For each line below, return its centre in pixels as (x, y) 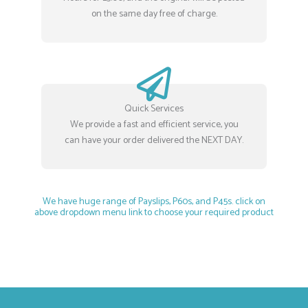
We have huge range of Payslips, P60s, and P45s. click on (154, 202)
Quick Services (154, 109)
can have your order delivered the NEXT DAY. (154, 141)
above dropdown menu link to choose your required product (154, 213)
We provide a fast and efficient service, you (154, 125)
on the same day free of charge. (154, 14)
